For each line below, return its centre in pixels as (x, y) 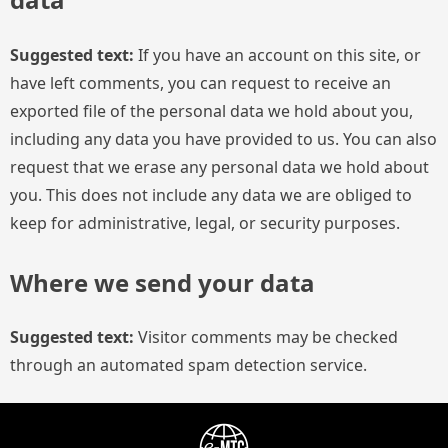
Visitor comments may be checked (268, 337)
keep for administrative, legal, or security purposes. (205, 222)
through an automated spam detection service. (188, 365)
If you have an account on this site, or (279, 54)
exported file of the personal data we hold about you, (211, 110)
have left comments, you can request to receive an (200, 82)
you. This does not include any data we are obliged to (211, 194)
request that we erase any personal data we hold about (219, 166)
